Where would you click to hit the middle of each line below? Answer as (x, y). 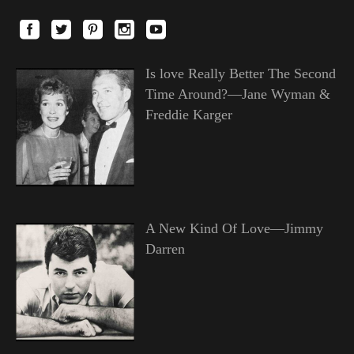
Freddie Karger (188, 115)
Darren (165, 249)
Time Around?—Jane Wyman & (237, 94)
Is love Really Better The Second (240, 74)
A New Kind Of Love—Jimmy (234, 229)
